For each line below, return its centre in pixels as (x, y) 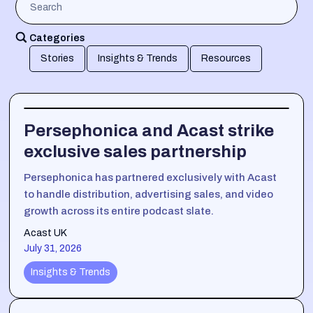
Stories (58, 59)
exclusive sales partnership (136, 152)
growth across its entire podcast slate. (119, 211)
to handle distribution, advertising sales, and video (149, 195)
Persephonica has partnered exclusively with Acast (151, 178)
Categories (58, 38)
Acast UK (46, 233)
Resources (226, 59)
